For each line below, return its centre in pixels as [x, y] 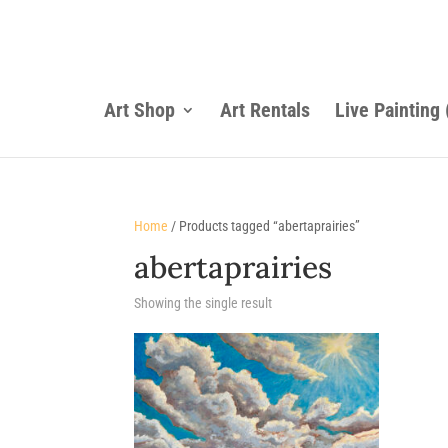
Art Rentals [264, 110]
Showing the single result [203, 303]
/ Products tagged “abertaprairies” [264, 226]
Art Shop [139, 110]
